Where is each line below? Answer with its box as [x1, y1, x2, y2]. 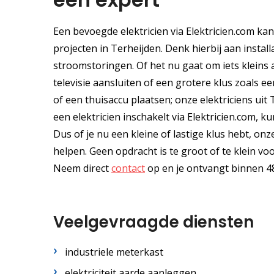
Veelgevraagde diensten [53, 210, 254, 233]
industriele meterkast [65, 245, 164, 259]
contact [111, 161, 145, 175]
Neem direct [53, 161, 111, 175]
